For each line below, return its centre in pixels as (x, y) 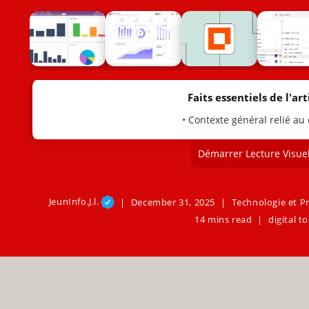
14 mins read (223, 219)
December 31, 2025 (173, 202)
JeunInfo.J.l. (74, 201)
